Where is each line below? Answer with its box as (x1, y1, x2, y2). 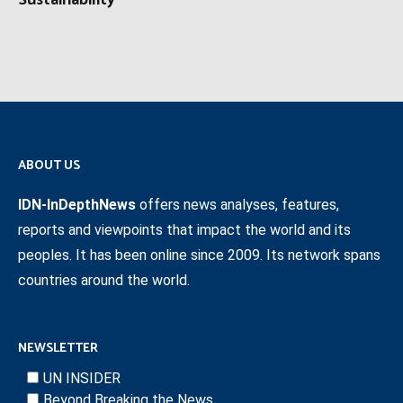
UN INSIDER (43, 370, 121, 388)
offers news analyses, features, (136, 196, 339, 214)
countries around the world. (18, 272, 190, 290)
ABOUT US (18, 156, 80, 177)
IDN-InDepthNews (18, 196, 136, 214)
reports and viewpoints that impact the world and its (18, 221, 351, 239)
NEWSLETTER (18, 338, 98, 360)
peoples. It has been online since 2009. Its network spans (18, 246, 381, 264)
